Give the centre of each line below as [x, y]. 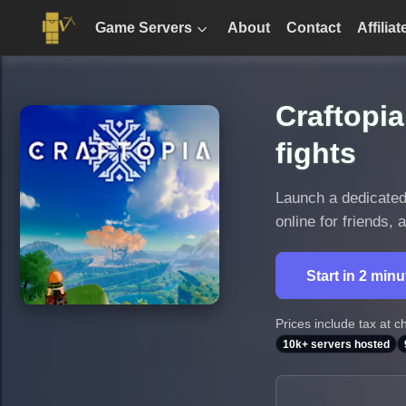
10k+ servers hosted [337, 344]
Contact [314, 28]
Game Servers [144, 28]
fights [316, 153]
